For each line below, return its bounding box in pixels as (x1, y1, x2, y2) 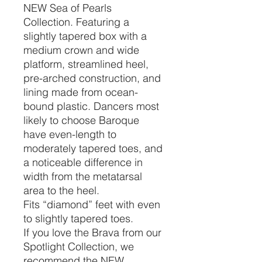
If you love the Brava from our (23, 225, 161, 239)
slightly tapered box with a (23, 29, 147, 43)
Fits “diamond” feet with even (23, 197, 160, 211)
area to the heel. (23, 183, 99, 197)
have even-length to (23, 127, 116, 141)
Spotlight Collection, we (23, 239, 134, 253)
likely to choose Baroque (23, 113, 139, 127)
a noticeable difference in (23, 155, 143, 169)
